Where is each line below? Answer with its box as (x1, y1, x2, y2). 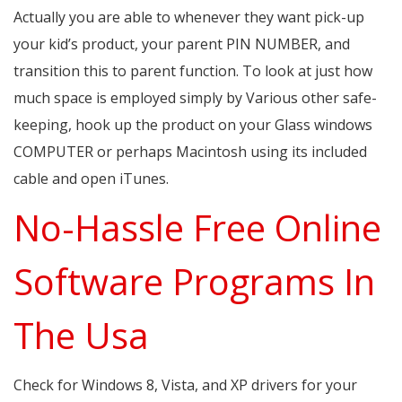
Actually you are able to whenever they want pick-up (13, 7, 364, 28)
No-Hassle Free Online (13, 203, 381, 253)
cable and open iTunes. (13, 169, 169, 189)
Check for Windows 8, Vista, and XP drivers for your (13, 375, 357, 396)
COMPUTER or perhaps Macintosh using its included (13, 142, 367, 162)
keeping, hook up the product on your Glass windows (13, 115, 372, 135)
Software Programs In (13, 257, 375, 307)
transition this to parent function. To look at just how (13, 61, 372, 82)
